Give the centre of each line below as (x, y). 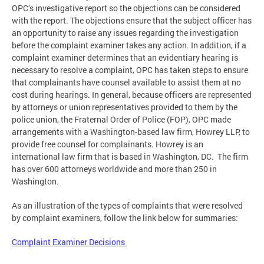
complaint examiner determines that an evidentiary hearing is (125, 57)
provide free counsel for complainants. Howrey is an (108, 144)
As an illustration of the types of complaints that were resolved (127, 205)
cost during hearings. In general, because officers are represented (132, 94)
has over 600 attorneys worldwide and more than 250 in (114, 169)
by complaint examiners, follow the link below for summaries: (125, 217)
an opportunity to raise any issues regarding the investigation (125, 32)
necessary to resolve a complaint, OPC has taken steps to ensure (130, 70)
